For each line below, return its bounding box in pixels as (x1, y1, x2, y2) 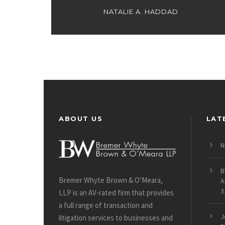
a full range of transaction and (59, 200, 153, 210)
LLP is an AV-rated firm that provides (59, 188, 174, 198)
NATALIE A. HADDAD (103, 8, 178, 16)
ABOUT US (59, 115, 102, 123)
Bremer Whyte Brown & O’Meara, (59, 175, 163, 185)
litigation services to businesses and (59, 213, 173, 223)
